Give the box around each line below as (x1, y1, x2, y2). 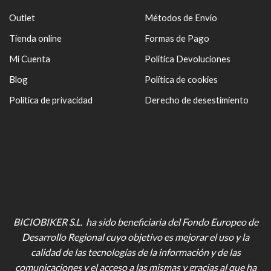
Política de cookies (145, 74, 218, 85)
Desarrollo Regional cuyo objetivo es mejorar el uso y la (22, 230, 249, 243)
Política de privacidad (9, 94, 93, 106)
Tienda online (9, 33, 62, 44)
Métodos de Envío (145, 12, 217, 24)
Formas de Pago (145, 33, 209, 44)
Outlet (9, 12, 35, 24)
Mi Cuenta (9, 53, 50, 65)
